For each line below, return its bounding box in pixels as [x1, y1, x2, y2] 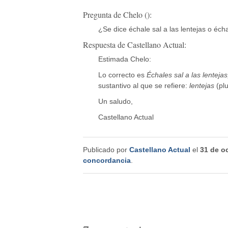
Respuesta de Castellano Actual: [82, 39, 186, 50]
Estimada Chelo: [98, 54, 151, 63]
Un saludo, [98, 97, 133, 105]
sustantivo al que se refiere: [98, 81, 189, 90]
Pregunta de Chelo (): [82, 9, 152, 20]
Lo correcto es [98, 70, 147, 79]
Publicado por [82, 145, 129, 154]
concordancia [82, 156, 131, 164]
